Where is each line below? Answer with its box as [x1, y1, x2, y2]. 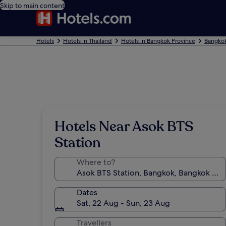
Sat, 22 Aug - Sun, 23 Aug [77, 198, 170, 208]
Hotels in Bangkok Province [121, 37, 195, 45]
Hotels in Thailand [63, 37, 112, 45]
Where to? [77, 157, 115, 167]
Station [54, 133, 101, 152]
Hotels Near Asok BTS [54, 117, 193, 136]
